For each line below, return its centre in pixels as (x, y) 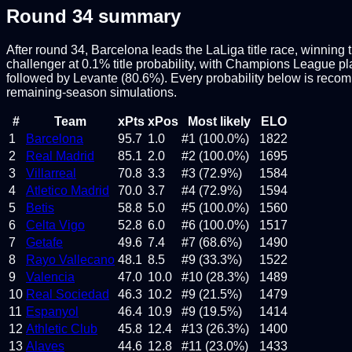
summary (137, 16)
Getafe (44, 242)
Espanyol (52, 311)
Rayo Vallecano (70, 259)
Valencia (50, 277)
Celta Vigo (55, 225)
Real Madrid (60, 156)
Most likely (219, 121)
